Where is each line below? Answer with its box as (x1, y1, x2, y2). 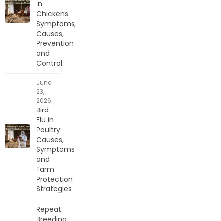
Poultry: (37, 124, 62, 135)
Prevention (37, 38, 74, 48)
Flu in (37, 114, 54, 125)
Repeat (37, 204, 61, 214)
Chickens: (37, 8, 70, 19)
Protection (37, 174, 73, 184)
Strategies (37, 184, 72, 194)
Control (37, 58, 62, 68)
